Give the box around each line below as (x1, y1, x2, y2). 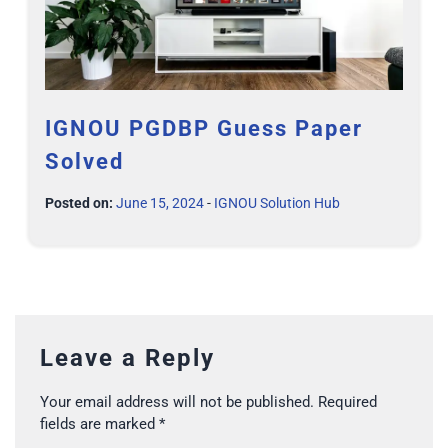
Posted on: (45, 194, 113, 211)
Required (318, 392, 377, 411)
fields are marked (40, 414, 159, 433)
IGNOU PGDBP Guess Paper (45, 115, 363, 141)
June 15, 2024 (116, 194, 204, 211)
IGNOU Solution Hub (214, 194, 340, 211)
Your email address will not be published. (40, 392, 314, 411)
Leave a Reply (40, 343, 215, 372)
